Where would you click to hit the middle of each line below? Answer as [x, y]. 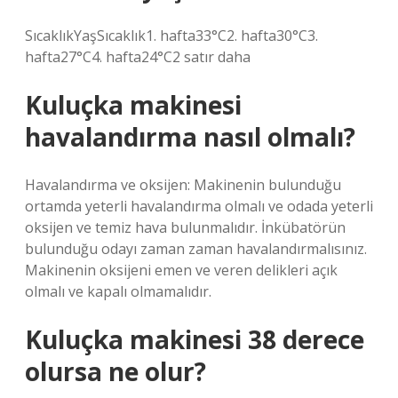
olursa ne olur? [115, 371]
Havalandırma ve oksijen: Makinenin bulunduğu [183, 185]
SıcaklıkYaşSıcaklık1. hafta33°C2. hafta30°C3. [171, 36]
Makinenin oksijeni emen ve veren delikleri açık [181, 270]
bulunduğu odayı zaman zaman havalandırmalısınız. [196, 249]
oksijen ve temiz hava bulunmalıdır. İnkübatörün [185, 227]
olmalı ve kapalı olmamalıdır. [118, 291]
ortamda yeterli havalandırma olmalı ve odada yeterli [199, 206]
